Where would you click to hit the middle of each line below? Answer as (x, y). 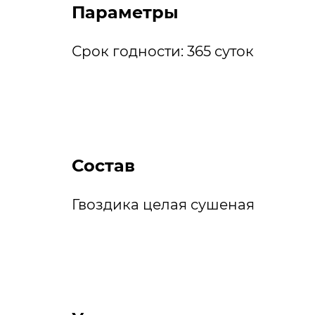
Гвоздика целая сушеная (163, 204)
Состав (103, 164)
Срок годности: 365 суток (163, 50)
